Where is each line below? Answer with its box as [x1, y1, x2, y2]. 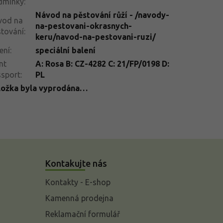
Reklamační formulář [45, 209, 120, 219]
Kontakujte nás [45, 158, 107, 168]
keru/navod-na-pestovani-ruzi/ [35, 32, 156, 41]
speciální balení [35, 45, 96, 55]
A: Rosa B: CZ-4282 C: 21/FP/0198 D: [35, 59, 169, 68]
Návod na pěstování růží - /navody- [35, 10, 169, 19]
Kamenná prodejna [45, 193, 113, 203]
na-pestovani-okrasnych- [35, 21, 132, 30]
